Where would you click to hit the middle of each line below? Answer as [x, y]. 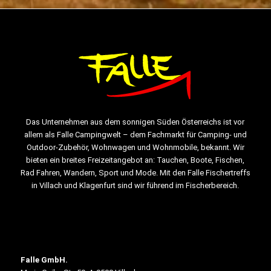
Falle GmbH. [44, 260]
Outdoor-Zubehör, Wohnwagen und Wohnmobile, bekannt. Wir [135, 148]
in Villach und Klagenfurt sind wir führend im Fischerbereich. [135, 186]
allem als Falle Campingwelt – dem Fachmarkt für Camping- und [135, 135]
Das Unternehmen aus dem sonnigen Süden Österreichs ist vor [135, 122]
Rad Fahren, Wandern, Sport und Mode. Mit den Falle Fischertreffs [135, 173]
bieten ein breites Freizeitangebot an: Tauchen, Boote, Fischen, [135, 160]
